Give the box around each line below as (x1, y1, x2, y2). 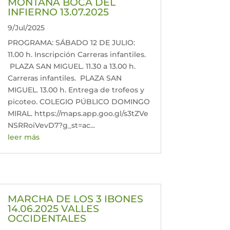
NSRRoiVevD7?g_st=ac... (7, 120, 95, 130)
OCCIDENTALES (7, 212, 86, 224)
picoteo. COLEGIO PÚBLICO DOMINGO (7, 97, 150, 106)
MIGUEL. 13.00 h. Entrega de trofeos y (7, 85, 144, 94)
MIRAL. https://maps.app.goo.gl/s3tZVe (7, 108, 148, 118)
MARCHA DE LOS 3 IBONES (7, 193, 143, 205)
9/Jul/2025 (7, 23, 45, 32)
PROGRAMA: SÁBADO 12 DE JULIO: (7, 37, 135, 47)
